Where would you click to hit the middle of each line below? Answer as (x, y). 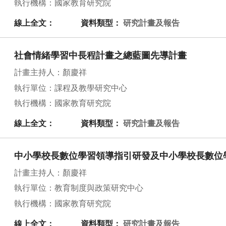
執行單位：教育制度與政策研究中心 (79, 188)
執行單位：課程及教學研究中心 (71, 88)
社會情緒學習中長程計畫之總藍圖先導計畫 (100, 56)
